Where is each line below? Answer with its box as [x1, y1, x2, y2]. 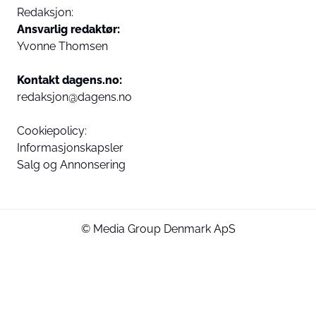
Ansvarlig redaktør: [17, 23, 120, 36]
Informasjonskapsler [17, 141, 123, 154]
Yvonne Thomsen [17, 39, 108, 53]
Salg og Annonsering [17, 158, 126, 171]
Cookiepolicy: [17, 124, 87, 138]
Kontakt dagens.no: [17, 73, 122, 87]
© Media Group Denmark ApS [80, 222, 236, 236]
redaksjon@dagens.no [17, 90, 132, 104]
